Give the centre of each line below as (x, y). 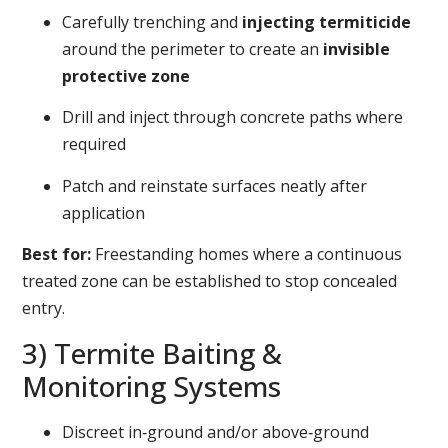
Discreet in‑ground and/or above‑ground (216, 431)
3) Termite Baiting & (152, 352)
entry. (44, 308)
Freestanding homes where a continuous (247, 254)
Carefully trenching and (152, 22)
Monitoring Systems (152, 385)
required (94, 144)
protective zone (126, 76)
